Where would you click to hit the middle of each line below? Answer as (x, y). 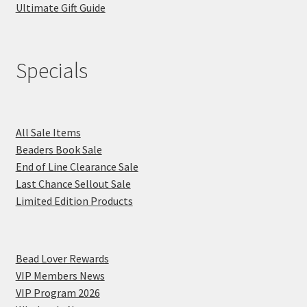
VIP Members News (60, 276)
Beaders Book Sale (59, 149)
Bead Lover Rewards (62, 259)
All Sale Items (48, 132)
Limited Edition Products (74, 200)
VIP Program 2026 (58, 293)
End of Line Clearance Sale (77, 166)
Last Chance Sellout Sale (73, 183)
